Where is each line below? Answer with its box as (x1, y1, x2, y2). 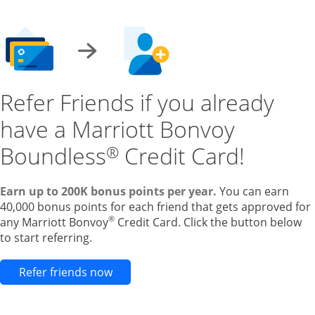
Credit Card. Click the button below (115, 214, 302, 230)
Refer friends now (18, 264, 112, 280)
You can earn (217, 183, 289, 199)
